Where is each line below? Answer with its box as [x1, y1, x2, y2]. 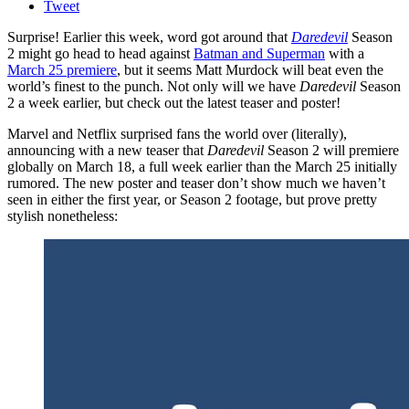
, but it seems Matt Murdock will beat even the [117, 62, 383, 79]
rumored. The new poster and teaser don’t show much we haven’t [7, 175, 385, 192]
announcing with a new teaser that [7, 142, 207, 159]
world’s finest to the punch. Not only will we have [7, 79, 299, 95]
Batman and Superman [194, 46, 325, 62]
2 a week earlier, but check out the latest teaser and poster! [7, 95, 341, 111]
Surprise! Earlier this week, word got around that [7, 29, 291, 46]
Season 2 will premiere [264, 142, 399, 159]
